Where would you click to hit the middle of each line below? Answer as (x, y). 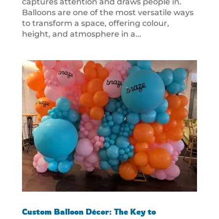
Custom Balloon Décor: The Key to (89, 212)
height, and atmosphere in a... (81, 34)
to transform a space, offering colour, (95, 23)
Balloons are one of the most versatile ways (108, 13)
